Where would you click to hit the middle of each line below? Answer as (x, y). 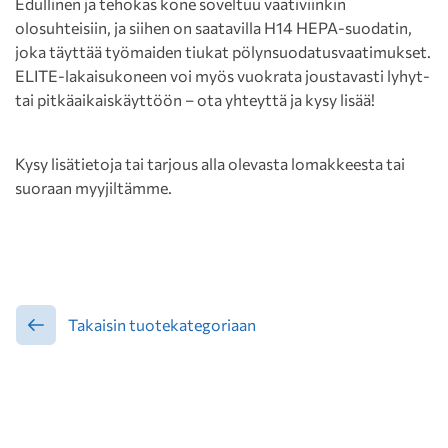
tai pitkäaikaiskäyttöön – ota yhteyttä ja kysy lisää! (195, 99)
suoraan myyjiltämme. (93, 187)
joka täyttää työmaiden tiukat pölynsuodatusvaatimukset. (223, 51)
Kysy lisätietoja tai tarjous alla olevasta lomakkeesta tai (210, 163)
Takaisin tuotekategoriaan (162, 324)
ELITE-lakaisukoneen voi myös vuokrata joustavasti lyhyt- (222, 75)
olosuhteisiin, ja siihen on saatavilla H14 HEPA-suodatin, (213, 27)
